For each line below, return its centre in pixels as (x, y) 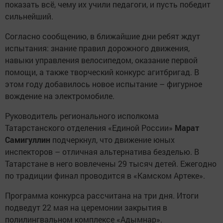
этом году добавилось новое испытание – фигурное (104, 84)
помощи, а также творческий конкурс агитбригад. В (102, 72)
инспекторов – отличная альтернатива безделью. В (102, 151)
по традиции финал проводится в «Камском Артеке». (105, 175)
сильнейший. (29, 16)
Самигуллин (29, 139)
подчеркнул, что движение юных (113, 139)
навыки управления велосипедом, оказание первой (101, 60)
